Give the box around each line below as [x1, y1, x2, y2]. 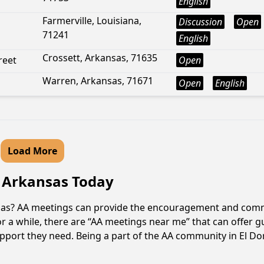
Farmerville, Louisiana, [42, 14, 141, 27]
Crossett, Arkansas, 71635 [42, 51, 157, 64]
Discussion [179, 15, 222, 28]
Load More [8, 144, 57, 157]
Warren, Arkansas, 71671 [42, 74, 153, 87]
